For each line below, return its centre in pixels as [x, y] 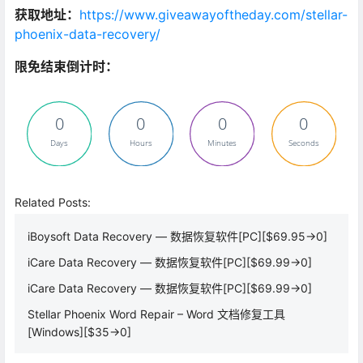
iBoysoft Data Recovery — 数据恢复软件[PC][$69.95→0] [177, 237]
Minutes [222, 143]
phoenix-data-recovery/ [88, 34]
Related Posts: [53, 203]
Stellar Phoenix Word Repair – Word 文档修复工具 [156, 314]
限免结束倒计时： [66, 66]
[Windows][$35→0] [79, 332]
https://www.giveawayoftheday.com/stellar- [214, 14]
